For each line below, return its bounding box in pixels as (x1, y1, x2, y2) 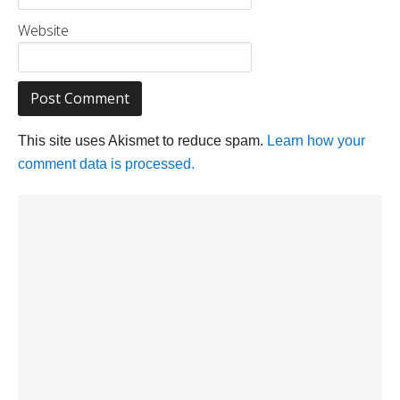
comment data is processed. (18, 155, 195, 171)
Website (18, 20, 69, 40)
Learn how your (267, 132, 365, 148)
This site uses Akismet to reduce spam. (18, 132, 267, 148)
